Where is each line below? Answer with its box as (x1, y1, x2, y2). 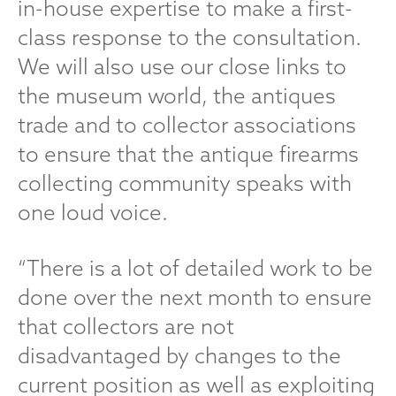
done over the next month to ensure (18, 284, 372, 310)
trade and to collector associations (18, 111, 356, 138)
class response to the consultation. (18, 24, 362, 50)
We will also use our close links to (18, 53, 346, 80)
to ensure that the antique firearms (18, 141, 359, 167)
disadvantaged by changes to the (18, 342, 341, 369)
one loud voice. (18, 199, 168, 225)
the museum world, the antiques (18, 82, 336, 109)
